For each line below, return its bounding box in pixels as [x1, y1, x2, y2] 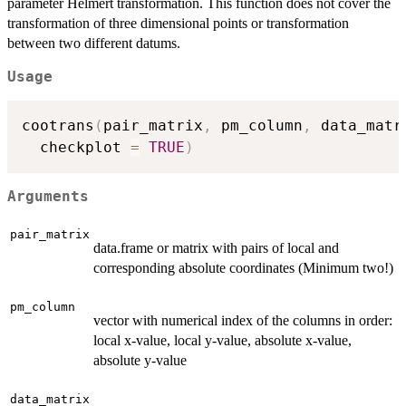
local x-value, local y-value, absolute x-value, [93, 332, 352, 348]
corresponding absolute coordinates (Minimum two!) [93, 259, 393, 275]
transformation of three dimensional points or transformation [7, 14, 349, 31]
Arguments [7, 188, 89, 205]
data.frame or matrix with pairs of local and [93, 239, 339, 256]
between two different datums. [7, 34, 180, 51]
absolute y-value [93, 352, 187, 368]
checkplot [22, 139, 130, 157]
